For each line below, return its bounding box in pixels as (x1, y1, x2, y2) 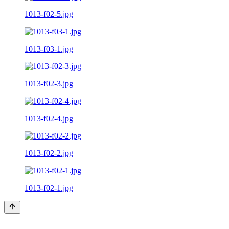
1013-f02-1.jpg (25, 183, 73, 192)
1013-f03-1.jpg (25, 44, 73, 53)
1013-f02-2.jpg (25, 148, 73, 157)
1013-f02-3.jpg (25, 79, 73, 88)
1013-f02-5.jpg (25, 9, 73, 18)
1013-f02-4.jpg (25, 113, 73, 123)
